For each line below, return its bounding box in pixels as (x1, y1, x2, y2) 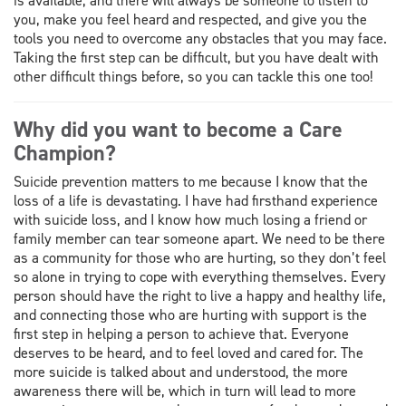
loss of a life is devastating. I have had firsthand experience (14, 191, 378, 211)
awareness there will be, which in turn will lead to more (14, 382, 356, 401)
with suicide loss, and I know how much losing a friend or (14, 210, 367, 230)
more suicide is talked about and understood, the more (14, 362, 348, 382)
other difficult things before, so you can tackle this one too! (14, 66, 373, 86)
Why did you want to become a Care (14, 114, 343, 144)
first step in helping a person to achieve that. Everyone (14, 324, 349, 344)
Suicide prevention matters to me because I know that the (14, 172, 368, 192)
